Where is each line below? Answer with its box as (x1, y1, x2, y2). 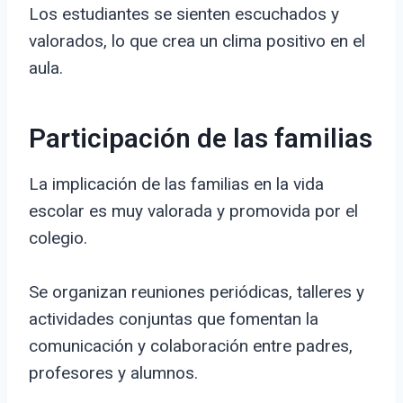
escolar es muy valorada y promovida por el (29, 201, 358, 222)
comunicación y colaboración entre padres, (29, 336, 353, 357)
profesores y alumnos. (29, 363, 198, 384)
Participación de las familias (29, 120, 372, 160)
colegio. (29, 228, 87, 249)
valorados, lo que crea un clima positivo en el (29, 31, 365, 52)
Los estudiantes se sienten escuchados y (29, 4, 339, 25)
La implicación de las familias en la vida (29, 174, 324, 195)
